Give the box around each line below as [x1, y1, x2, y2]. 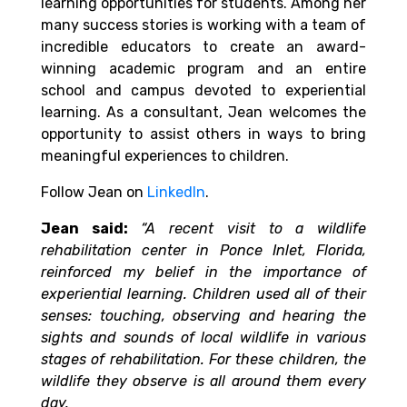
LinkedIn [147, 184, 205, 202]
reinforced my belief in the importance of [41, 263, 366, 282]
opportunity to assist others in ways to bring [41, 125, 366, 144]
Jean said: [41, 220, 128, 238]
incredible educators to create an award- [41, 38, 366, 56]
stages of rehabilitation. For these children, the [41, 351, 366, 369]
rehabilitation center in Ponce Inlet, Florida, [41, 242, 366, 260]
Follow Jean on [41, 184, 147, 202]
